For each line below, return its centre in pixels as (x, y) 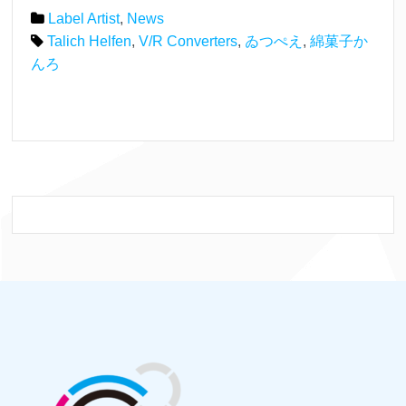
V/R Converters (188, 42)
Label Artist (84, 19)
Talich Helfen (90, 42)
